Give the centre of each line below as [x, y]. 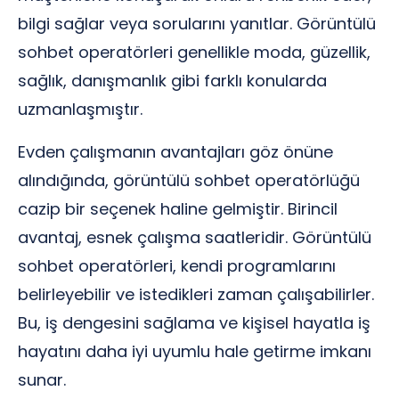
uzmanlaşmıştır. [80, 109]
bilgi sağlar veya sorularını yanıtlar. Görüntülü [197, 24]
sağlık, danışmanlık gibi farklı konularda [172, 81]
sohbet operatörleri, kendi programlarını [177, 266]
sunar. [42, 380]
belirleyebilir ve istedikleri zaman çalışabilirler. [196, 294]
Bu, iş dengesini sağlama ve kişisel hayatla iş [194, 323]
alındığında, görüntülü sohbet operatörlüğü [189, 180]
